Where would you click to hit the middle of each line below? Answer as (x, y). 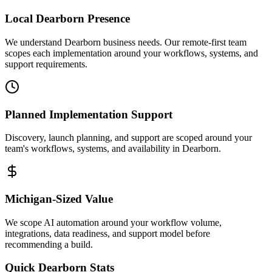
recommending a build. (49, 244)
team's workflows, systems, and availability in (93, 149)
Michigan (29, 199)
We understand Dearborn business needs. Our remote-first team (126, 42)
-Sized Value (83, 199)
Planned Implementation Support (89, 114)
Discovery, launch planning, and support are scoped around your (128, 138)
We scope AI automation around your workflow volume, (113, 222)
